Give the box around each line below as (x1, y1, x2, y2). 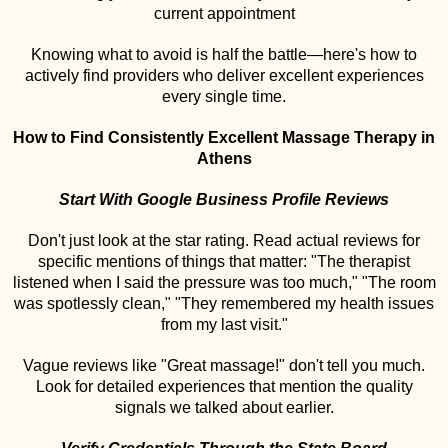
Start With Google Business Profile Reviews (59, 191, 389, 208)
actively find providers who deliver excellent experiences (24, 67, 424, 84)
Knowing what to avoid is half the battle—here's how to (31, 46, 417, 63)
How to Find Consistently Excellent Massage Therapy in (13, 129, 435, 146)
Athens (196, 150, 252, 167)
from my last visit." (160, 316, 288, 333)
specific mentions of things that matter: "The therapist (38, 253, 410, 270)
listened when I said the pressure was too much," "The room (12, 274, 436, 291)
